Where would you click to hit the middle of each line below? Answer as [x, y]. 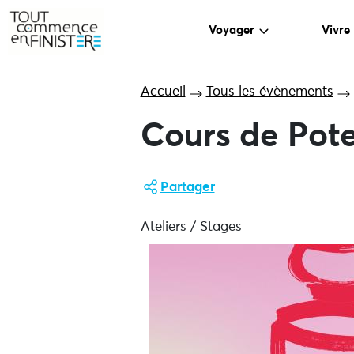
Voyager [232, 31]
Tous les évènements [269, 92]
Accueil [163, 92]
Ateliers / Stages [191, 227]
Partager [187, 188]
